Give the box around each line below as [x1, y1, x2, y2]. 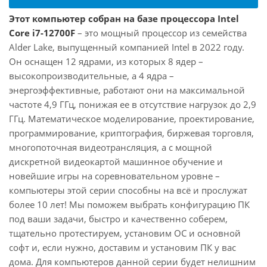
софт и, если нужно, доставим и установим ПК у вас [9, 241, 236, 253]
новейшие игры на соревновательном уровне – [9, 170, 220, 182]
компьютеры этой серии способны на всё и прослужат [9, 184, 247, 196]
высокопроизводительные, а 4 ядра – [9, 70, 174, 82]
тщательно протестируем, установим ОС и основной [9, 227, 241, 239]
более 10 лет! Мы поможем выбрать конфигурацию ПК [9, 198, 250, 210]
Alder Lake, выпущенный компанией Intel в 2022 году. [9, 41, 244, 53]
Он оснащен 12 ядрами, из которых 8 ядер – [9, 55, 203, 67]
